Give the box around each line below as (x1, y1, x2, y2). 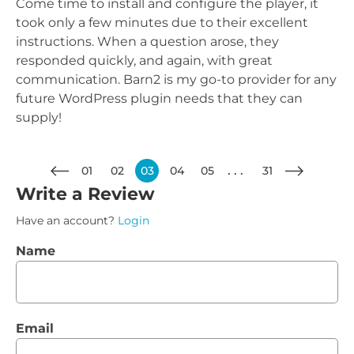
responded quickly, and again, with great (16, 53, 273, 68)
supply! (16, 110, 62, 125)
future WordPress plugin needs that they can (16, 91, 303, 106)
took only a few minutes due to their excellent (16, 15, 308, 30)
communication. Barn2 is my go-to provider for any (16, 72, 337, 87)
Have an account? (16, 213, 118, 228)
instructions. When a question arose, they (16, 34, 279, 49)
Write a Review (16, 183, 155, 205)
